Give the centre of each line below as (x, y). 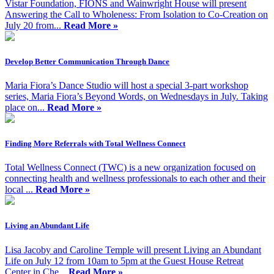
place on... (26, 107)
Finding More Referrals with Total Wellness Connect (95, 144)
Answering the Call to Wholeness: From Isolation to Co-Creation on (136, 14)
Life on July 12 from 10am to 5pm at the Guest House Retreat (124, 261)
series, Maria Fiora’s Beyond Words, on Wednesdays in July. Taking (136, 96)
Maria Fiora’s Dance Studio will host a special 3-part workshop (127, 85)
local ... (20, 190)
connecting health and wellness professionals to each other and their (135, 179)
